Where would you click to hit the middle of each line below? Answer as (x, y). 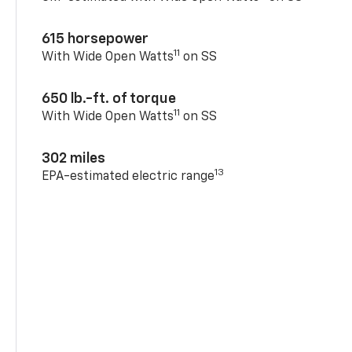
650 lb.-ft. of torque (109, 99)
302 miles (74, 158)
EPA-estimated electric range (128, 176)
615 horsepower (95, 39)
